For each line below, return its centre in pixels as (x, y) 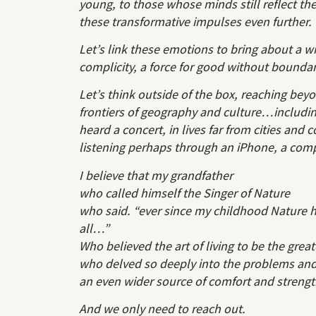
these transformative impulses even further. (195, 21)
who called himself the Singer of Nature (184, 193)
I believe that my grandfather (156, 175)
